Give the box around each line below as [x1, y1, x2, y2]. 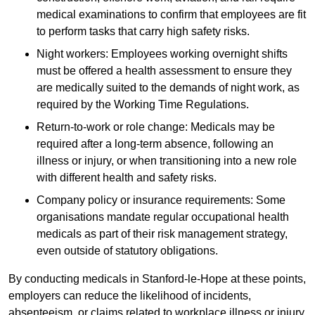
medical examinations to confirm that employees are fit [37, 8, 306, 21]
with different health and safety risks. [37, 172, 217, 184]
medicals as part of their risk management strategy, [37, 228, 288, 240]
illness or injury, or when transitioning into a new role [37, 155, 297, 167]
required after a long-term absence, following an [37, 138, 274, 150]
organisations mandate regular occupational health [37, 211, 289, 224]
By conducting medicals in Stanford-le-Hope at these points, [8, 273, 306, 285]
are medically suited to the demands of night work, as [37, 82, 300, 94]
